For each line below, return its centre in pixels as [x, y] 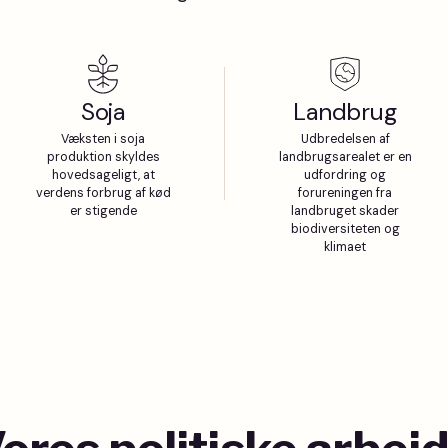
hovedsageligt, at [103, 175]
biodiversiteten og [345, 229]
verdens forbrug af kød [103, 193]
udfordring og [345, 175]
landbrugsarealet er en [345, 157]
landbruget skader [345, 211]
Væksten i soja [103, 139]
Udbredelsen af [345, 139]
